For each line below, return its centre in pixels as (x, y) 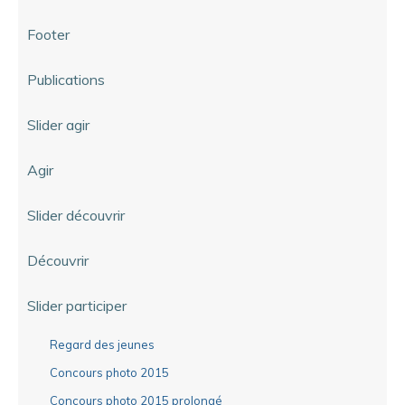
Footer (48, 34)
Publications (66, 79)
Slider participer (77, 305)
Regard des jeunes (102, 344)
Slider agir (58, 124)
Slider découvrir (76, 215)
